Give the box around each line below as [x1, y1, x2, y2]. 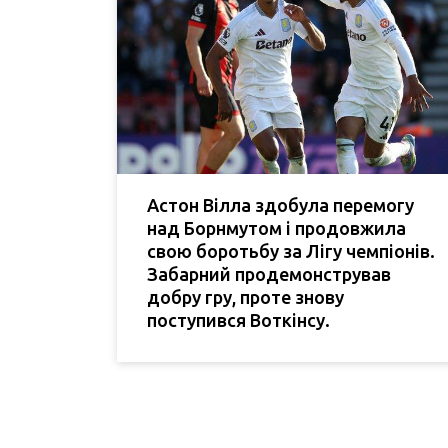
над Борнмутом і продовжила [147, 217, 406, 238]
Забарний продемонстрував [147, 263, 391, 284]
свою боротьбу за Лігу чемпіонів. [147, 240, 435, 261]
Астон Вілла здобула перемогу [147, 194, 414, 215]
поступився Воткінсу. [147, 309, 330, 330]
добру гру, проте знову [147, 286, 344, 307]
